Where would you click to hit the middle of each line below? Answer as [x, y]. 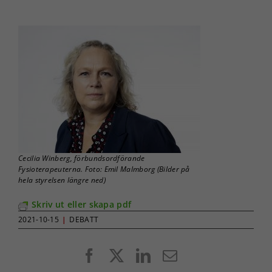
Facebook [126, 255]
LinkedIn [178, 255]
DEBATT [84, 220]
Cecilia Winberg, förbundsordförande [82, 158]
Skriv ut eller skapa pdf [82, 205]
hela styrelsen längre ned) [62, 180]
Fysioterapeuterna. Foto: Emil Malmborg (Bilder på [104, 169]
